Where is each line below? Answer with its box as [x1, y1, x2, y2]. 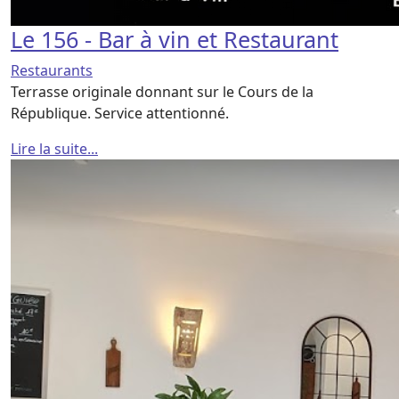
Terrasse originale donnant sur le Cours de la [11, 81, 313, 102]
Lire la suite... [11, 138, 98, 159]
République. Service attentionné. [11, 102, 229, 123]
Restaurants [11, 60, 93, 80]
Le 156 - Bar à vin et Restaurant [11, 23, 338, 54]
